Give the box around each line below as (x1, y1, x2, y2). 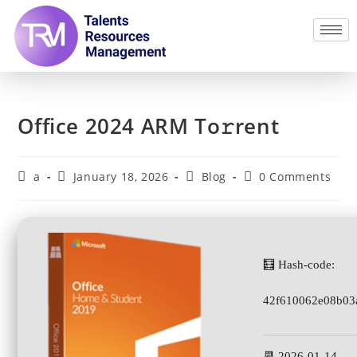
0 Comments (259, 168, 331, 184)
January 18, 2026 (73, 168, 169, 184)
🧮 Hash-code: (263, 257, 335, 271)
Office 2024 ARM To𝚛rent (18, 111, 280, 140)
